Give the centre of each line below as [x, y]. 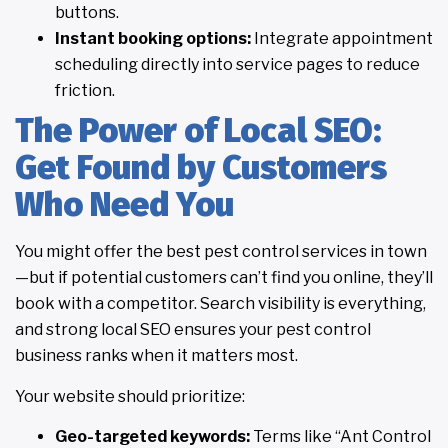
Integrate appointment [342, 39]
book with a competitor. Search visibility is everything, [220, 304]
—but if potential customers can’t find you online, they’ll [224, 278]
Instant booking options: [153, 39]
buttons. [87, 13]
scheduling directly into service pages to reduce [237, 65]
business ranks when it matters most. [156, 356]
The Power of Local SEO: [198, 131]
